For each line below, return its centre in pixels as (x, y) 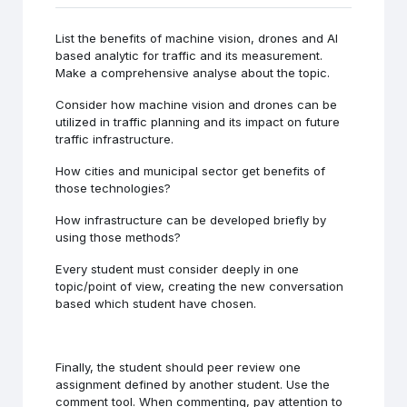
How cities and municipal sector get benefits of (191, 170)
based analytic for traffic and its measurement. (189, 55)
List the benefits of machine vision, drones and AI (197, 38)
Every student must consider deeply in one (178, 268)
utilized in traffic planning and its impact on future (198, 121)
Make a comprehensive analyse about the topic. (193, 72)
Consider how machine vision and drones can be (197, 104)
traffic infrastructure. (115, 139)
